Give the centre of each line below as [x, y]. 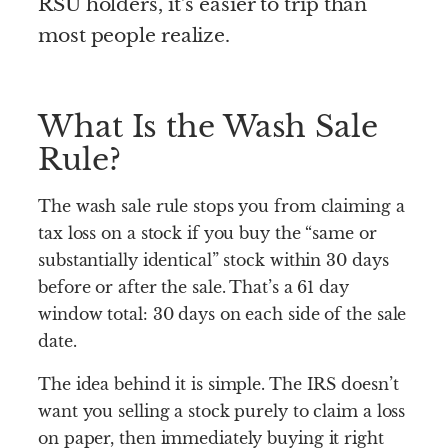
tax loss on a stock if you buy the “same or [207, 232]
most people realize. [134, 35]
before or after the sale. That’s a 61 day [193, 286]
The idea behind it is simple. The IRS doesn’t [218, 383]
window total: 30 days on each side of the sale [222, 313]
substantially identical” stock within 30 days [213, 259]
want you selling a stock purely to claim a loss [222, 410]
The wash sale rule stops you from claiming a [221, 205]
